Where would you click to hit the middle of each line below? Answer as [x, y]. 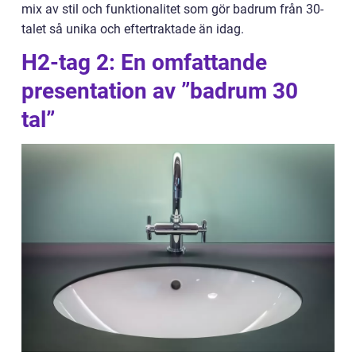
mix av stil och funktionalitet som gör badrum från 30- [172, 9]
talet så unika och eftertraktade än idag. [133, 29]
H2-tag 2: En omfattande [144, 62]
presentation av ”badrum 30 [160, 91]
